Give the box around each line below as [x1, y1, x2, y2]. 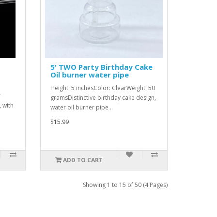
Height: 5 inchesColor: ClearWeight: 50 [50, 84, 155, 92]
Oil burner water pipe [50, 70, 129, 79]
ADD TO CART [62, 156, 103, 164]
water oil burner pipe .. [50, 103, 113, 111]
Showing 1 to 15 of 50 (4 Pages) [83, 181, 168, 189]
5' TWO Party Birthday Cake [50, 62, 153, 72]
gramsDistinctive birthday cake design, [50, 93, 156, 102]
